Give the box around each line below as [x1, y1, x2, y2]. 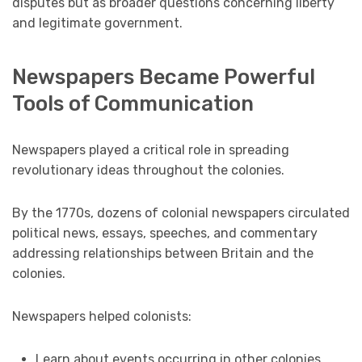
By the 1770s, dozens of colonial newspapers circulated [12, 205, 350, 221]
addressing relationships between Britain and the [12, 246, 314, 262]
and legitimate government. [12, 15, 183, 31]
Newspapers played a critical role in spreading [12, 142, 289, 158]
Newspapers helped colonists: [12, 309, 192, 325]
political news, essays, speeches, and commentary [12, 225, 318, 242]
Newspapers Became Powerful [12, 65, 315, 90]
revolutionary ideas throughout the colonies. [12, 162, 284, 179]
